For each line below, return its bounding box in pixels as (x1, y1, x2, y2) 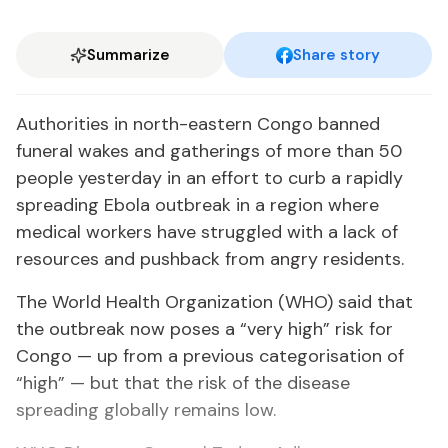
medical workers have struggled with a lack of (16, 220, 398, 244)
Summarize (87, 45, 170, 65)
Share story (293, 45, 380, 65)
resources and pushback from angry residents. (16, 247, 404, 271)
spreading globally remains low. (16, 398, 276, 422)
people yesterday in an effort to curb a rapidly (16, 166, 403, 190)
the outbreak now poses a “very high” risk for (16, 317, 393, 341)
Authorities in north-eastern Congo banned (16, 112, 380, 136)
